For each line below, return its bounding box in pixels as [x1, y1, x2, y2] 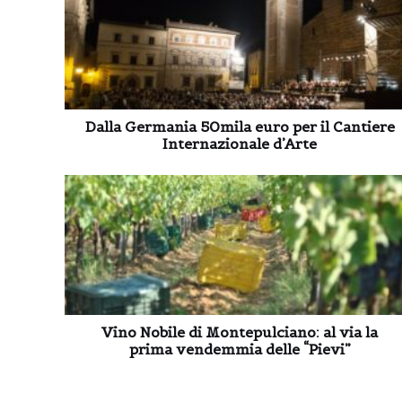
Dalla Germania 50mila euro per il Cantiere [84, 117, 395, 135]
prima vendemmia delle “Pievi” [128, 339, 351, 358]
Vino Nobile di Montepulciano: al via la [101, 322, 378, 341]
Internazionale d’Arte [162, 134, 317, 153]
